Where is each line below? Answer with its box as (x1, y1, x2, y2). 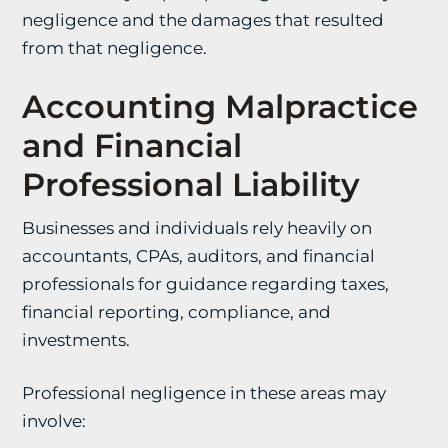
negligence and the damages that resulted (22, 10, 385, 30)
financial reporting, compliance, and (22, 302, 332, 322)
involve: (22, 411, 87, 431)
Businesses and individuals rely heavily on (22, 218, 373, 238)
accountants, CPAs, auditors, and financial (22, 246, 376, 266)
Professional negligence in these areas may (22, 383, 387, 403)
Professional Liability (22, 165, 361, 204)
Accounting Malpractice (22, 87, 419, 126)
